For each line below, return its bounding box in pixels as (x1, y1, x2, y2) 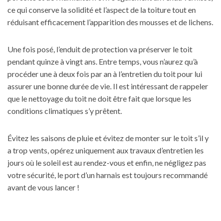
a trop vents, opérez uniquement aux (7, 146, 130, 155)
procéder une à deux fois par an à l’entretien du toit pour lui (7, 69, 202, 78)
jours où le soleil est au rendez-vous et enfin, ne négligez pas (7, 158, 206, 167)
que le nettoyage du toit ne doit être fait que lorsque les (7, 94, 191, 103)
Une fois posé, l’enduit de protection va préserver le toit (7, 44, 192, 54)
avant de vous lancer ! (7, 183, 79, 192)
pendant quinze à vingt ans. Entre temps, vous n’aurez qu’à (7, 57, 198, 66)
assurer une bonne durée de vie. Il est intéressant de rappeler (7, 81, 208, 91)
